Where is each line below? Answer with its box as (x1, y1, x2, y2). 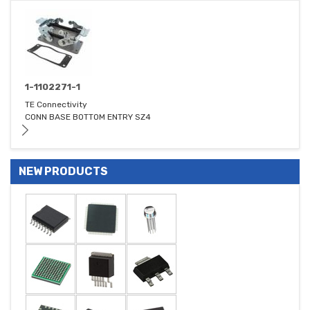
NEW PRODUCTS (19, 165, 108, 179)
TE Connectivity (25, 100, 87, 110)
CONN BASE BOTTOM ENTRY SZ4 (25, 112, 151, 122)
